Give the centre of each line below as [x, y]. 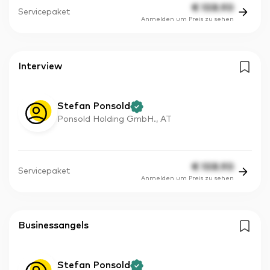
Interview [40, 66]
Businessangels [53, 226]
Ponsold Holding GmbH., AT [115, 119]
